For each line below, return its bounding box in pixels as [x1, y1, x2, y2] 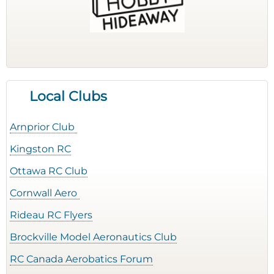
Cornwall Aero [10, 187, 80, 199]
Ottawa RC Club [10, 165, 87, 177]
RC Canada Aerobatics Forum [10, 253, 153, 265]
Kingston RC [10, 143, 71, 155]
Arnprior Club [10, 121, 77, 133]
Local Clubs [29, 87, 107, 105]
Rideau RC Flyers [10, 209, 92, 221]
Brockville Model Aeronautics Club [10, 231, 177, 243]
